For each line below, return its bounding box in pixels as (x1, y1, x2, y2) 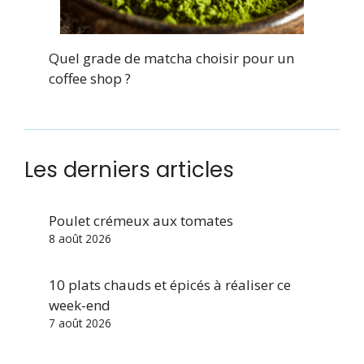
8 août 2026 (49, 230, 111, 246)
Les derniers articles (24, 154, 234, 184)
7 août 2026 (49, 314, 111, 331)
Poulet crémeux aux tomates (49, 210, 233, 230)
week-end (49, 295, 110, 314)
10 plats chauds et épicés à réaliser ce (49, 275, 291, 294)
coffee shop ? (49, 68, 131, 88)
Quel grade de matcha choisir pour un (49, 48, 294, 67)
